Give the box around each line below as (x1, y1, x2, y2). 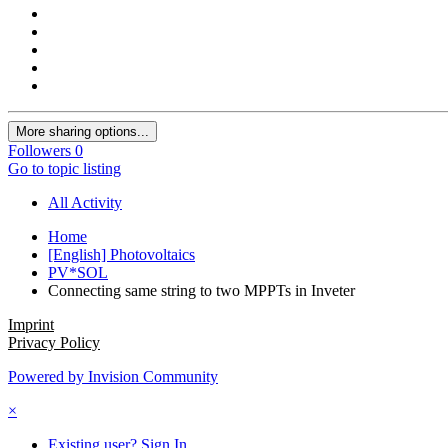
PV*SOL (48, 263, 108, 281)
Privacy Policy (8, 333, 100, 351)
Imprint (8, 315, 54, 333)
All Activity (48, 193, 122, 211)
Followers (8, 141, 71, 159)
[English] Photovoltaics (48, 245, 195, 263)
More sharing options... (16, 123, 149, 139)
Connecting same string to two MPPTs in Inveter (48, 281, 355, 299)
